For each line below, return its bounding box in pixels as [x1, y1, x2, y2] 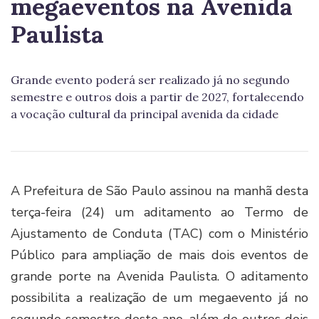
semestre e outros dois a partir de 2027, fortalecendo [11, 89, 304, 104]
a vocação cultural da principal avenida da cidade [11, 106, 278, 121]
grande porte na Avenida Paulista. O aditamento [11, 267, 308, 285]
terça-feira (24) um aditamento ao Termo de [11, 203, 308, 221]
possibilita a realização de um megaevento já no [11, 288, 308, 306]
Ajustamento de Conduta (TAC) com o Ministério [11, 224, 308, 242]
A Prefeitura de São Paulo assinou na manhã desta [11, 182, 308, 199]
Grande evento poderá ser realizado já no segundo [11, 72, 290, 87]
